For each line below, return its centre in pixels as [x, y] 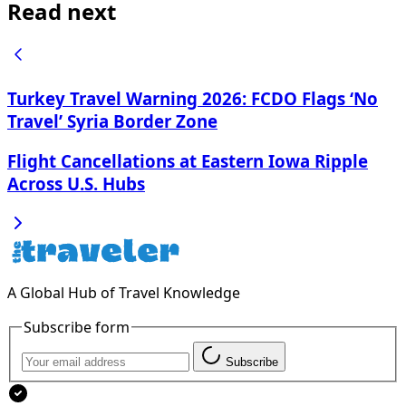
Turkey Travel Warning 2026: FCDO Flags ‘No [193, 99]
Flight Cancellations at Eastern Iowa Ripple [188, 160]
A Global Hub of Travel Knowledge [124, 292]
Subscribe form [77, 327]
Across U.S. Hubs [76, 183]
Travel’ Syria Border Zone [112, 121]
